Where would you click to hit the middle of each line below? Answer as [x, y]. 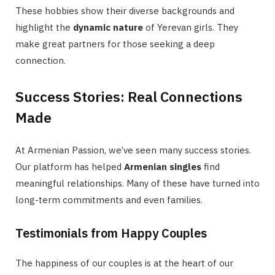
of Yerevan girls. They [191, 28]
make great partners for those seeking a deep [115, 44]
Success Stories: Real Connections [129, 96]
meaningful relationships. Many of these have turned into [137, 183]
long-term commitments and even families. [109, 199]
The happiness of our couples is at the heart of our [124, 263]
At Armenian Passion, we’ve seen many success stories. [133, 150]
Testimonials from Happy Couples [111, 233]
